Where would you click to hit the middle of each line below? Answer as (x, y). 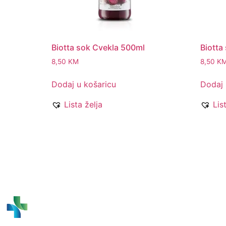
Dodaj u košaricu (84, 84)
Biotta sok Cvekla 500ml (98, 48)
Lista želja (83, 105)
